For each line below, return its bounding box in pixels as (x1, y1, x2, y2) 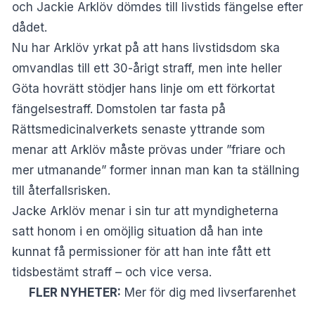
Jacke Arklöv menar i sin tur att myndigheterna (12, 204, 278, 219)
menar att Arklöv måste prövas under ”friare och (12, 143, 285, 157)
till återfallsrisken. (12, 184, 110, 198)
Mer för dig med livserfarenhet (124, 285, 296, 300)
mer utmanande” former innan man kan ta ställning (12, 163, 300, 178)
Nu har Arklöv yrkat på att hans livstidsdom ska (12, 41, 280, 56)
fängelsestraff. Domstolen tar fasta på (12, 102, 226, 117)
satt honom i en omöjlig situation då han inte (12, 224, 263, 239)
